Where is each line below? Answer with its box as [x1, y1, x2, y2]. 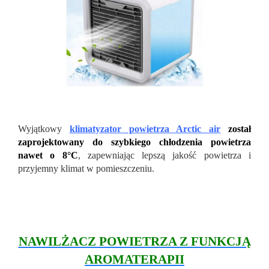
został [228, 124, 252, 134]
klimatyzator [69, 124, 121, 134]
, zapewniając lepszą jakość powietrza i [77, 150, 252, 161]
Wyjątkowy [18, 124, 70, 134]
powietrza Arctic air [121, 124, 221, 134]
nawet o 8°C [18, 150, 78, 161]
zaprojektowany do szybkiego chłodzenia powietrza [18, 137, 251, 148]
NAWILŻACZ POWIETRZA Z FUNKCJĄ [18, 234, 251, 249]
